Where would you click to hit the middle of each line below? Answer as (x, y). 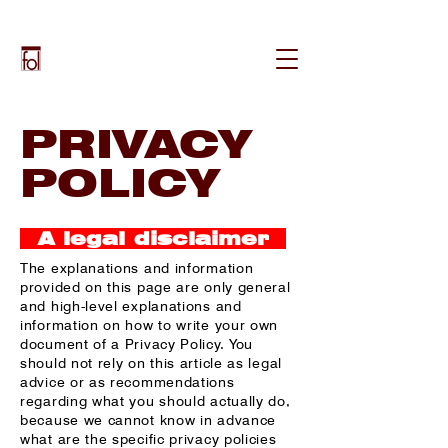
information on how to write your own (149, 325)
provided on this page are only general (155, 287)
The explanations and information (137, 268)
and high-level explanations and (131, 306)
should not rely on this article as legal (151, 363)
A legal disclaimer (153, 238)
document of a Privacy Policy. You (137, 344)
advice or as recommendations (127, 382)
